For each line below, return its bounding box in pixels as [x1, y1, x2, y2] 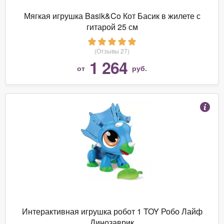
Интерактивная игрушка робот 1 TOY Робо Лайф [21, 205, 202, 217]
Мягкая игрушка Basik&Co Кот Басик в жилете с [23, 9, 200, 21]
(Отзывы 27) [94, 46, 129, 55]
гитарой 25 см [86, 20, 138, 32]
